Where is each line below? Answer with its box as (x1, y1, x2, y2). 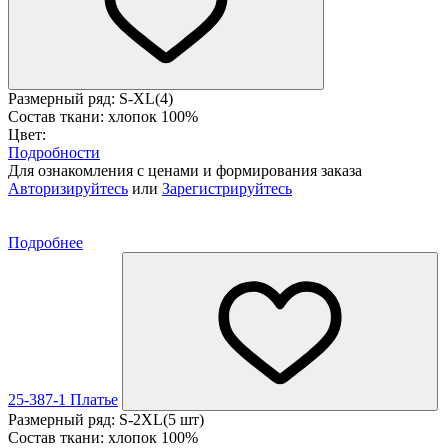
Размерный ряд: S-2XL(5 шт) (8, 410, 204, 428)
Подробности (8, 143, 100, 161)
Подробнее (8, 233, 83, 251)
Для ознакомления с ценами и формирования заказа (8, 161, 362, 179)
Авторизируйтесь (8, 179, 128, 197)
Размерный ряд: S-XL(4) (8, 89, 173, 107)
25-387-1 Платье (8, 390, 118, 408)
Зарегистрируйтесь (162, 179, 292, 197)
